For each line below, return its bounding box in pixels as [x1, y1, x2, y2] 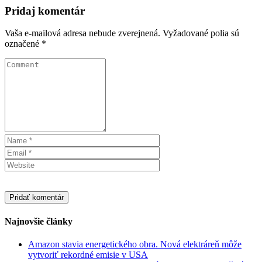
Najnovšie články [5, 216, 73, 226]
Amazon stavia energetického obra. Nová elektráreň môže [28, 239, 242, 249]
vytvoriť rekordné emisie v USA [28, 249, 148, 260]
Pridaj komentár [5, 4, 85, 17]
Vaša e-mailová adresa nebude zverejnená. [5, 28, 160, 39]
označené [5, 39, 42, 49]
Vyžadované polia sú [163, 28, 239, 39]
